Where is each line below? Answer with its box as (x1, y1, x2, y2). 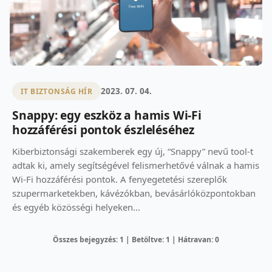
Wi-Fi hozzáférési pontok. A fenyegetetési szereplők (12, 173, 227, 186)
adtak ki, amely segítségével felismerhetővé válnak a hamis (12, 159, 259, 172)
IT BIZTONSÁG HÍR (20, 86, 93, 97)
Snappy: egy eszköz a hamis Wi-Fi (12, 107, 202, 124)
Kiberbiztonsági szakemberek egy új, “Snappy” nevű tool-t (12, 145, 253, 158)
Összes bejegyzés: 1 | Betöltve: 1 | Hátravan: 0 (53, 234, 219, 245)
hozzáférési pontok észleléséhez (12, 121, 195, 138)
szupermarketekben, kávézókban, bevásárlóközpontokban (12, 187, 256, 200)
